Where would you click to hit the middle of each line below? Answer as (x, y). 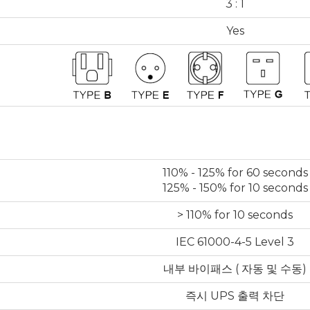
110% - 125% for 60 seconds (235, 172)
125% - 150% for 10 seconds (235, 188)
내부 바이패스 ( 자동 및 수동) (235, 268)
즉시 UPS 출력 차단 (235, 295)
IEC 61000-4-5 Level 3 (235, 241)
